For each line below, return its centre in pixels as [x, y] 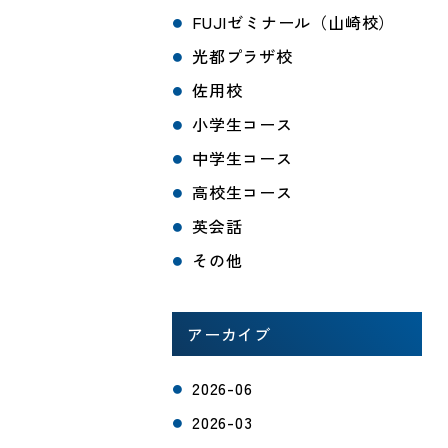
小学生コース [242, 124]
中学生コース [242, 158]
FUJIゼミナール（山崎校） [294, 22]
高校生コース [242, 192]
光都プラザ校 [242, 56]
